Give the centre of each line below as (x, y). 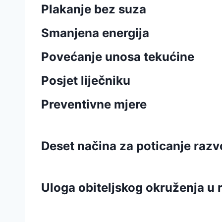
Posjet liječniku (86, 81)
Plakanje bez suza (94, 9)
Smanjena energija (95, 33)
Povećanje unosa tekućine (118, 57)
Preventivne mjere (94, 104)
